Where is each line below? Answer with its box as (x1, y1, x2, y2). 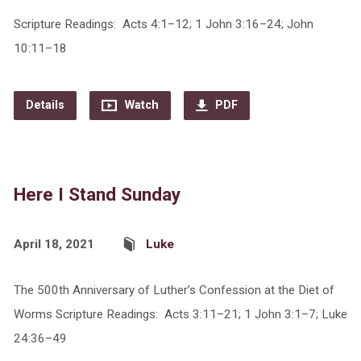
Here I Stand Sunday (13, 184, 180, 205)
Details (25, 98, 64, 112)
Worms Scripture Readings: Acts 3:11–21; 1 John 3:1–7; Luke (13, 307, 347, 322)
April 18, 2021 (13, 237, 94, 251)
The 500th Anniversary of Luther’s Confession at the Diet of (13, 283, 334, 297)
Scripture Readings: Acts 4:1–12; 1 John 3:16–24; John (13, 17, 313, 31)
